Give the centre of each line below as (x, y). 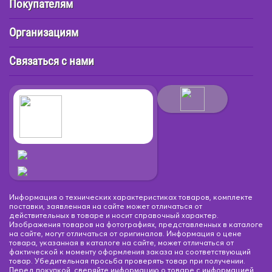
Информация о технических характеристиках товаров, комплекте (131, 197)
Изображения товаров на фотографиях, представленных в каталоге (136, 224)
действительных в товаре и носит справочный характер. (114, 215)
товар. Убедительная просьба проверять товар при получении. (127, 260)
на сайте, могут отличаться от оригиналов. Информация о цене (125, 233)
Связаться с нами (52, 61)
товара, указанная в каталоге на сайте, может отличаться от (121, 242)
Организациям (44, 32)
